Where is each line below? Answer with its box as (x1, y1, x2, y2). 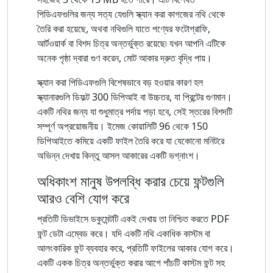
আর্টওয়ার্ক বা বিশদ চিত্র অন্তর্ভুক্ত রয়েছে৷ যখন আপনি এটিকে (37, 36, 225, 50)
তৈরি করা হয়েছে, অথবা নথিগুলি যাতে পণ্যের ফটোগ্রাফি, (37, 21, 210, 35)
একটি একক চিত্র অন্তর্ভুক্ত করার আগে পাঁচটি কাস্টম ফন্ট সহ (37, 255, 225, 269)
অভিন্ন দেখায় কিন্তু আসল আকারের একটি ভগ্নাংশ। (37, 148, 200, 162)
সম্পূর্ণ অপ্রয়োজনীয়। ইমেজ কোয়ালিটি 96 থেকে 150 (37, 119, 208, 133)
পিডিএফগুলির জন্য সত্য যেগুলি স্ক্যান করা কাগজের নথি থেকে (37, 7, 225, 21)
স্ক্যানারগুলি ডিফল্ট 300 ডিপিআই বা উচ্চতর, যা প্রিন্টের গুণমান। (37, 90, 232, 104)
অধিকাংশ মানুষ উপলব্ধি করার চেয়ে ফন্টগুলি (37, 171, 224, 191)
